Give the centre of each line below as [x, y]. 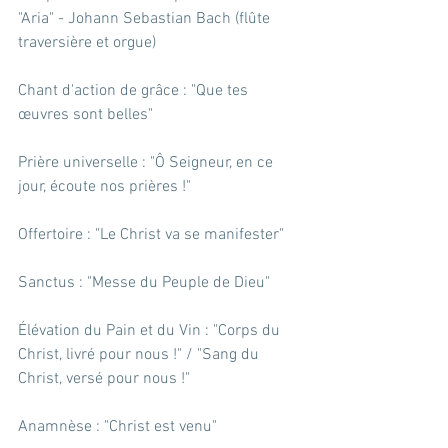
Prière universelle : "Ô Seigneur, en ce [147, 162]
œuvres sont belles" [85, 114]
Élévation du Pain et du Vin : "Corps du [151, 330]
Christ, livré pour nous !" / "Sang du [140, 354]
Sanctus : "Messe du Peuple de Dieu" [144, 282]
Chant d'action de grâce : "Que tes [135, 90]
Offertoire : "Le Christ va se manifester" [151, 234]
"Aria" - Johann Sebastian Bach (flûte [146, 18]
